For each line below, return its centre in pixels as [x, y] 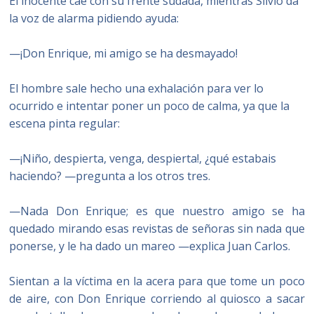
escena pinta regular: [65, 123]
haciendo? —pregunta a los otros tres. [110, 176]
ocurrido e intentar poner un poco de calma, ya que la [150, 106]
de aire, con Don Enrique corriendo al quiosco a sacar [157, 299]
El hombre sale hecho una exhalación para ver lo [137, 88]
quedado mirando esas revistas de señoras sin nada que [157, 228]
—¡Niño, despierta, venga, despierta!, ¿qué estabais [143, 158]
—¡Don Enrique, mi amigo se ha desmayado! [124, 53]
